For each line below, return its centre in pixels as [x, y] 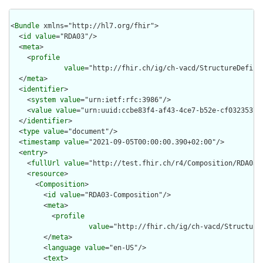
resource [48, 174]
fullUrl [45, 163]
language [64, 248]
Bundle [27, 26]
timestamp [41, 142]
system [43, 100]
